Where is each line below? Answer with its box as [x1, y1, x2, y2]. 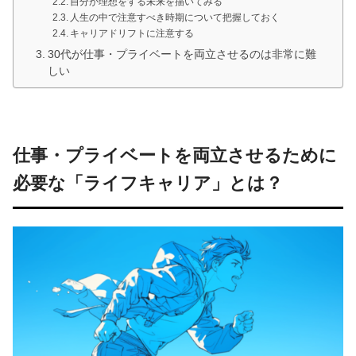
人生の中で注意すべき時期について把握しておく [70, 12, 281, 24]
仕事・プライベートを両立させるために [13, 145, 337, 166]
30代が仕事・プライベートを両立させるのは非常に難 [47, 48, 316, 61]
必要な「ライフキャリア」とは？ [13, 173, 283, 194]
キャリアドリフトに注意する [70, 28, 195, 40]
